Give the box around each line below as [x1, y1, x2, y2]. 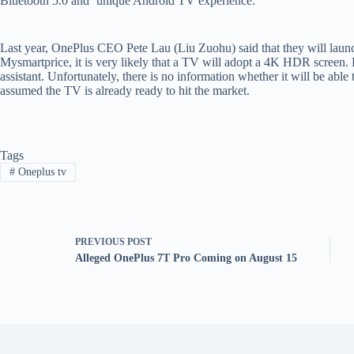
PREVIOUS [75, 235, 127, 247]
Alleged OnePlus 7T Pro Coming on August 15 [75, 251, 297, 264]
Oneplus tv [14, 165, 66, 178]
